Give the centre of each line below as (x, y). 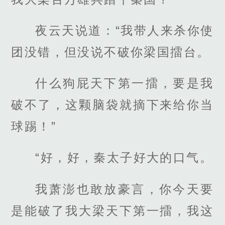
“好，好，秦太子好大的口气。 (124, 158)
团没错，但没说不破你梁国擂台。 (111, 52)
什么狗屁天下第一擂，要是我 (125, 83)
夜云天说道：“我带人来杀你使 (125, 31)
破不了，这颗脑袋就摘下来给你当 (113, 105)
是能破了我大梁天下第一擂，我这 (113, 210)
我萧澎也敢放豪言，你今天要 (125, 189)
